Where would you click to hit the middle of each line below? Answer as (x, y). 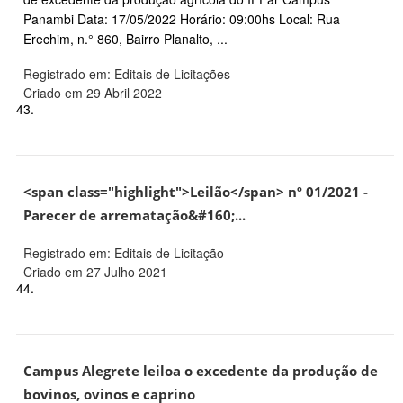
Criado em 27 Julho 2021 (95, 272)
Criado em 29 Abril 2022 (93, 93)
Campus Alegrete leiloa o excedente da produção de (201, 372)
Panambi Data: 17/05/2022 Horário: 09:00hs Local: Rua (182, 19)
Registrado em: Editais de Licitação (124, 253)
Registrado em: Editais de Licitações (127, 74)
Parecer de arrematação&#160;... (134, 216)
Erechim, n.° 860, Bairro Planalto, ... (125, 39)
